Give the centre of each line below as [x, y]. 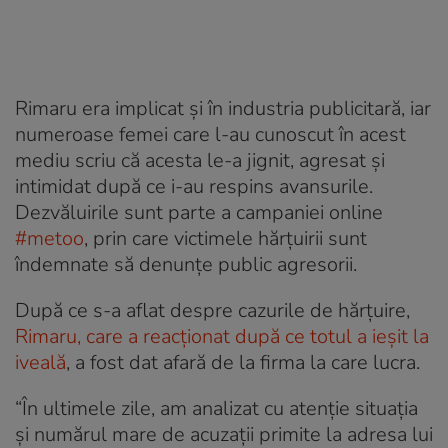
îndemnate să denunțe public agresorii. [186, 264]
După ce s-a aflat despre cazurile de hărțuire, [212, 310]
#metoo [49, 238]
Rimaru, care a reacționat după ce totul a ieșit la [222, 336]
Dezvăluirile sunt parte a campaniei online [199, 212]
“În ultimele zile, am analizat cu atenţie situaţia [216, 408]
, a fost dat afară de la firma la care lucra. [243, 362]
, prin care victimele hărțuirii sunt [225, 238]
